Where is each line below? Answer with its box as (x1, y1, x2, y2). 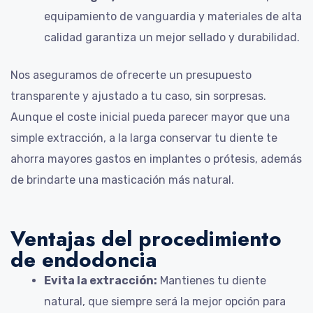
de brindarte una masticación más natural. (10, 173, 234, 187)
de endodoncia (10, 245, 157, 275)
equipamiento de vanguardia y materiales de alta (44, 10, 302, 24)
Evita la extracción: (44, 274, 157, 288)
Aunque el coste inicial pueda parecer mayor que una (10, 110, 290, 124)
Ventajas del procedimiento (10, 224, 282, 254)
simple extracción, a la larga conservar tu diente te (10, 131, 277, 145)
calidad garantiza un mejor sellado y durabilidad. (44, 31, 300, 45)
